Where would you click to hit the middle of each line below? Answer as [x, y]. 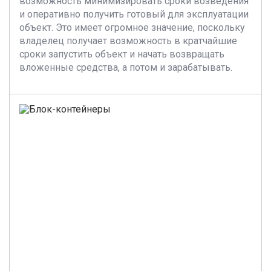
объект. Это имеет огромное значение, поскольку [132, 28]
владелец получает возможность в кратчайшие [128, 41]
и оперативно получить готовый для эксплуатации [134, 14]
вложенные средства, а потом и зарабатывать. [126, 67]
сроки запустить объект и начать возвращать [122, 54]
